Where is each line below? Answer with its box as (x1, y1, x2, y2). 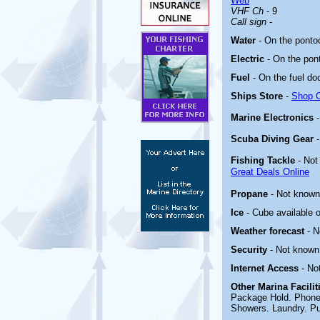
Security (231, 244, 270, 255)
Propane (231, 189, 271, 199)
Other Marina (231, 281, 291, 292)
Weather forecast (231, 226, 307, 236)
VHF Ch (231, 6, 264, 16)
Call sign (231, 16, 266, 27)
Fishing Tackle (231, 155, 295, 166)
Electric (231, 54, 267, 64)
